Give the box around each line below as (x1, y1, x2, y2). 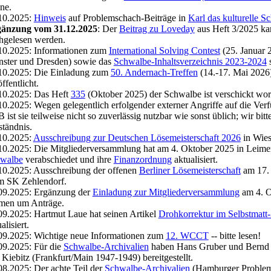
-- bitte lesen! (208, 230, 261, 241)
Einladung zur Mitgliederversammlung (92, 187, 240, 197)
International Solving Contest (108, 45, 220, 56)
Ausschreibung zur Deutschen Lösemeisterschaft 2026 (33, 132, 241, 143)
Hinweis (33, 13, 66, 23)
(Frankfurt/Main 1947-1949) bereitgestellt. (29, 252, 193, 263)
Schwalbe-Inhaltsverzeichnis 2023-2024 (113, 56, 267, 67)
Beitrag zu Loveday (119, 24, 195, 34)
